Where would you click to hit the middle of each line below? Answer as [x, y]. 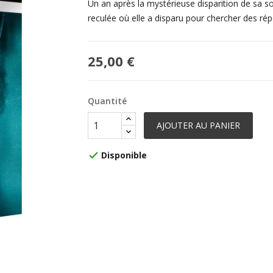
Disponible [124, 155]
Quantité [107, 101]
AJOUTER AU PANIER [198, 125]
